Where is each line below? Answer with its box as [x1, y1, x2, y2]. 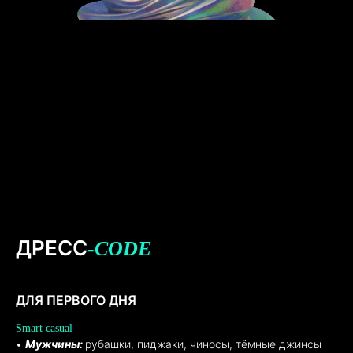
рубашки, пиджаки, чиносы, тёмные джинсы [85, 337, 321, 351]
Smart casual [16, 322, 72, 334]
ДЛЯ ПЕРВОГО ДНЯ [16, 292, 136, 308]
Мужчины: [25, 337, 85, 351]
